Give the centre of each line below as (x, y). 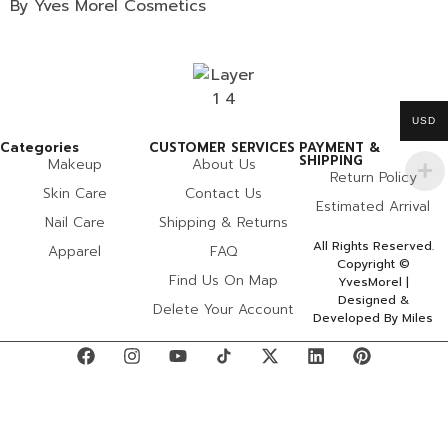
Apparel (75, 251)
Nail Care (74, 222)
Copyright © (373, 263)
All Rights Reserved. (373, 245)
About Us (223, 164)
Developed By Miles (373, 317)
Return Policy (373, 177)
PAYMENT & (339, 147)
